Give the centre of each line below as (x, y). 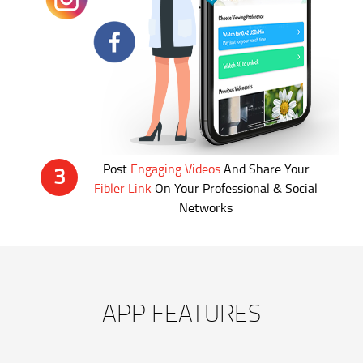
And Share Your (265, 168)
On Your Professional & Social (235, 188)
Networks (206, 207)
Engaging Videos (175, 168)
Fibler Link (123, 188)
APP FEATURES (181, 312)
